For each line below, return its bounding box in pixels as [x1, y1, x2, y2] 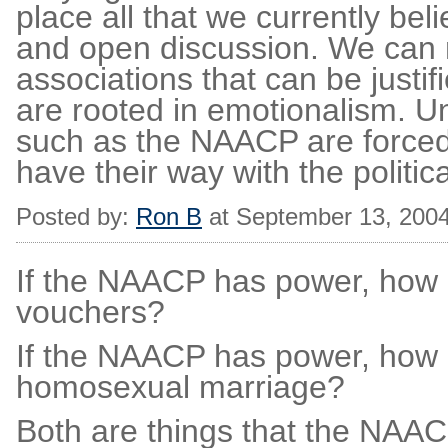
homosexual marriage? [16, 369, 345, 405]
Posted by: [16, 203, 136, 230]
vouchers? [16, 294, 165, 330]
